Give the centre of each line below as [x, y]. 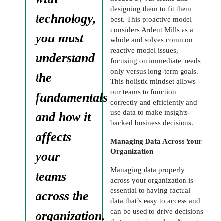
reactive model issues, [144, 50]
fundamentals [72, 97]
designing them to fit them [151, 9]
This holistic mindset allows [153, 81]
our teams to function [143, 92]
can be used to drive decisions [157, 211]
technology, [66, 18]
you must [59, 38]
